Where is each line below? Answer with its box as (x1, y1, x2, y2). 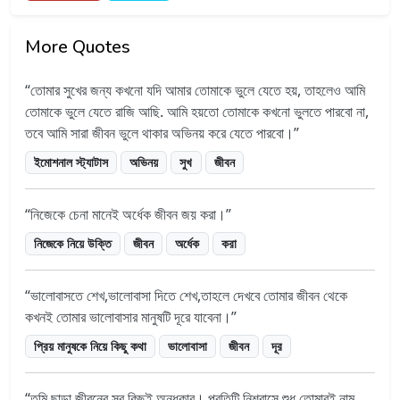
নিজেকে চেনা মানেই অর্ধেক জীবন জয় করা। (30, 204, 226, 224)
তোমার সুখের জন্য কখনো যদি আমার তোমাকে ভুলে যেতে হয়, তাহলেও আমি (30, 80, 365, 101)
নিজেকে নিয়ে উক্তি (34, 234, 112, 252)
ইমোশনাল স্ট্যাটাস (34, 154, 109, 171)
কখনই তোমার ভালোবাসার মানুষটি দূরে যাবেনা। (25, 306, 231, 327)
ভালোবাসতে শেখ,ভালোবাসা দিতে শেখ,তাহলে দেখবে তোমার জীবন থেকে (30, 285, 347, 305)
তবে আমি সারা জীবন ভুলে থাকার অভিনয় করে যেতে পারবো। (25, 123, 294, 144)
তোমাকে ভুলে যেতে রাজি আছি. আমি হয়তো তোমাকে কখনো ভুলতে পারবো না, (25, 102, 369, 122)
